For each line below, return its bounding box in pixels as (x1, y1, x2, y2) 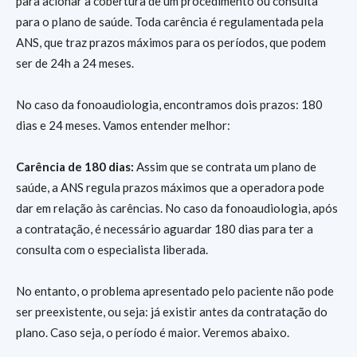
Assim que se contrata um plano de (134, 159, 316, 174)
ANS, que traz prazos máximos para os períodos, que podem (16, 35, 326, 49)
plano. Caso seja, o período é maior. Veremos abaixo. (16, 325, 289, 339)
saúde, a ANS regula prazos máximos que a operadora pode (16, 180, 324, 194)
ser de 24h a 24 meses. (16, 56, 134, 70)
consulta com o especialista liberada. (16, 242, 208, 257)
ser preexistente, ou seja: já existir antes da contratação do (16, 304, 328, 319)
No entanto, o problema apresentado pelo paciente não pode (16, 284, 334, 298)
